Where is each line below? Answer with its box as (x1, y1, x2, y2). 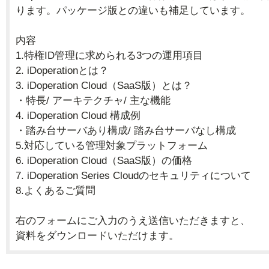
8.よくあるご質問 (16, 184, 95, 196)
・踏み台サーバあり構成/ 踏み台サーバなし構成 (16, 124, 236, 136)
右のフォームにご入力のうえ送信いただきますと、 (16, 214, 250, 226)
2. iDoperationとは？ (16, 64, 109, 76)
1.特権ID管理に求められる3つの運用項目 (16, 49, 203, 61)
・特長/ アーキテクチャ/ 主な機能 (16, 94, 171, 106)
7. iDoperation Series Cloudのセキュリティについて (16, 169, 251, 181)
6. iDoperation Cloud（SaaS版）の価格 (16, 154, 192, 166)
